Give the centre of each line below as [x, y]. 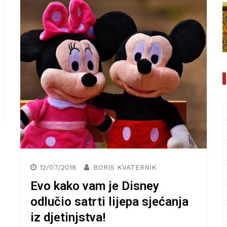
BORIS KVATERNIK [125, 167]
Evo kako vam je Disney [95, 186]
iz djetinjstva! [68, 217]
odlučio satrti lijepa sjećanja [109, 201]
